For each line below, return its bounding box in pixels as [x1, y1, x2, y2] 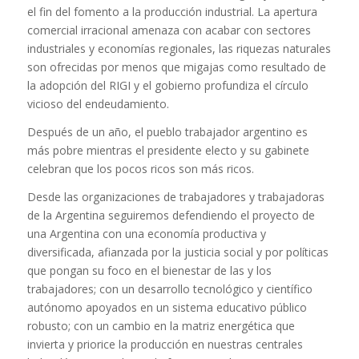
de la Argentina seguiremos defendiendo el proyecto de [26, 207, 315, 223]
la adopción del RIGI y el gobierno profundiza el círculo [26, 78, 309, 94]
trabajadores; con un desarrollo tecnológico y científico [26, 280, 313, 296]
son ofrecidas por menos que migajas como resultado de [26, 59, 326, 75]
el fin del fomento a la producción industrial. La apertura [26, 4, 317, 20]
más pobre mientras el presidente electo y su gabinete [26, 142, 309, 158]
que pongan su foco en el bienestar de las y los [26, 262, 272, 278]
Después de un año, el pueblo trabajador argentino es [26, 123, 308, 139]
